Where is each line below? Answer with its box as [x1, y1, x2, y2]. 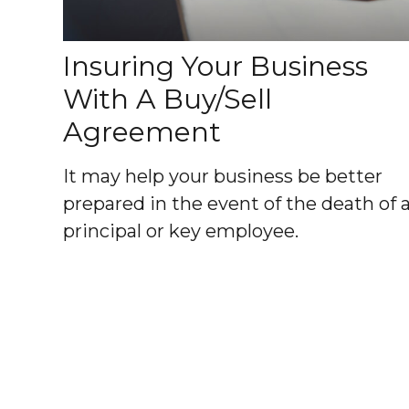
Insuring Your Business [62, 48, 368, 83]
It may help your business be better [62, 164, 383, 187]
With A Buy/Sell [62, 81, 272, 116]
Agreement [62, 114, 221, 149]
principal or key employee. [62, 219, 299, 242]
